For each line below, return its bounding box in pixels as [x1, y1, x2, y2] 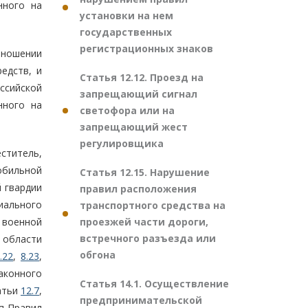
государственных [80, 25, 172, 38]
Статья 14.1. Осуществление [80, 277, 229, 290]
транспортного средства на [80, 199, 225, 212]
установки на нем [80, 9, 173, 22]
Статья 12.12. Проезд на [80, 71, 203, 84]
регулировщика [80, 137, 164, 150]
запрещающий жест [80, 120, 188, 133]
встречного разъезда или [80, 232, 216, 245]
